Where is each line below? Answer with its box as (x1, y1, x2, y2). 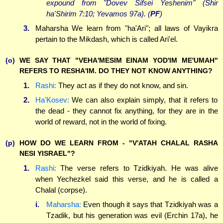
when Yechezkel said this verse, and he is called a (35, 174, 218, 183)
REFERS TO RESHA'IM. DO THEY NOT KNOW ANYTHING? (19, 67, 213, 75)
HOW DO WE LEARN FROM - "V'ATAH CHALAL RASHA (19, 139, 218, 147)
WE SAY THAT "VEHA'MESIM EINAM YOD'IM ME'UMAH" (19, 56, 218, 65)
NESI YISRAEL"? (19, 149, 75, 158)
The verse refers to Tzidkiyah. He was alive (56, 163, 218, 172)
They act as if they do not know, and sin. (56, 81, 188, 90)
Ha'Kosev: (35, 96, 69, 105)
